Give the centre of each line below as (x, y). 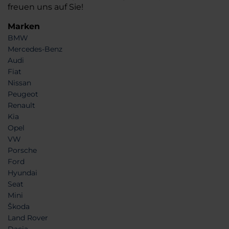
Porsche (22, 150)
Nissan (19, 83)
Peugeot (23, 94)
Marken (24, 26)
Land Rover (28, 218)
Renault (21, 105)
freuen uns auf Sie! (45, 7)
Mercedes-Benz (35, 49)
